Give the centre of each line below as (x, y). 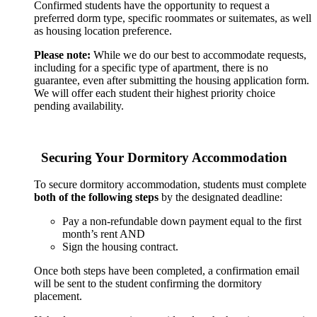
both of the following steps (96, 197)
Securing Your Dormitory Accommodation (161, 157)
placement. (58, 296)
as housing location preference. (103, 30)
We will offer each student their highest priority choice (155, 93)
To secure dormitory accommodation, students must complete (170, 185)
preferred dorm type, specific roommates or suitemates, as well (173, 18)
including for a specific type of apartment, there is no (151, 67)
